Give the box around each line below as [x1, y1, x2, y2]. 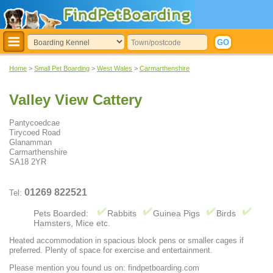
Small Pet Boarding [34, 65, 90, 72]
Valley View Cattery [9, 91, 142, 108]
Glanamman [9, 138, 52, 147]
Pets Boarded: [34, 208, 91, 219]
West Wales [97, 65, 132, 72]
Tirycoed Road [9, 128, 60, 138]
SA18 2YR [9, 157, 46, 167]
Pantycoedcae [9, 118, 60, 128]
